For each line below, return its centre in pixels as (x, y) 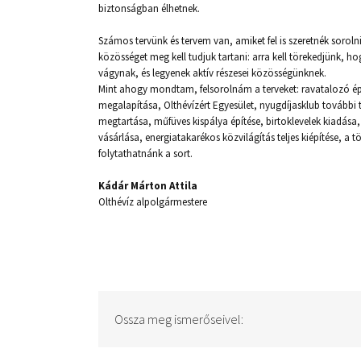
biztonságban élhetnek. (149, 8)
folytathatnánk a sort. (145, 154)
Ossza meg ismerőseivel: (179, 319)
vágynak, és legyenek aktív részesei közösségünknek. (212, 73)
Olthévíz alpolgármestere (153, 202)
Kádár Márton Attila (148, 186)
